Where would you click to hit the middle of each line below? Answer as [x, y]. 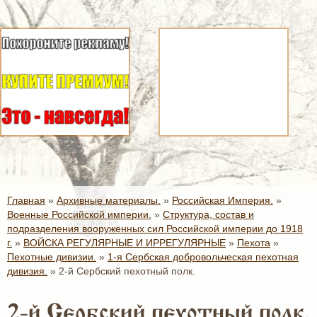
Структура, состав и [208, 214]
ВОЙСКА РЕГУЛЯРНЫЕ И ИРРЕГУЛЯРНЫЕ [125, 243]
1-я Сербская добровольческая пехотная [203, 257]
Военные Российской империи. [79, 214]
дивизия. [27, 271]
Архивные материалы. [109, 200]
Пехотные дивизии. [52, 257]
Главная [26, 200]
